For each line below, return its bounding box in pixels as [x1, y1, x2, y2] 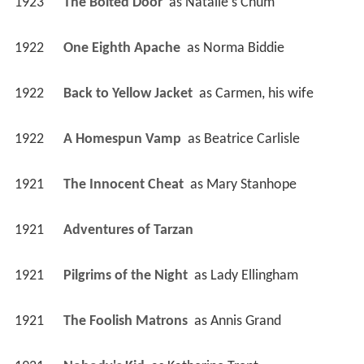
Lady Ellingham [210, 267, 298, 284]
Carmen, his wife [214, 85, 314, 102]
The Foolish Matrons [63, 313, 191, 329]
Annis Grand [210, 313, 281, 329]
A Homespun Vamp [63, 131, 184, 147]
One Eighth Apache [63, 40, 184, 56]
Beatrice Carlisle [203, 131, 300, 147]
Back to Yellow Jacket [63, 85, 196, 102]
